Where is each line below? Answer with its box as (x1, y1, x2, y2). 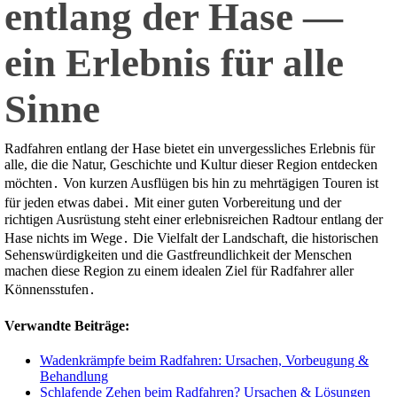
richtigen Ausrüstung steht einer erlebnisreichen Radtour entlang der (4, 212, 383, 228)
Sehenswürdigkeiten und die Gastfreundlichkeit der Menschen (4, 247, 352, 263)
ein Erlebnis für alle (4, 41, 344, 86)
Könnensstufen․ (4, 282, 96, 298)
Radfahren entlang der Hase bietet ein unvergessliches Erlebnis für (4, 141, 375, 157)
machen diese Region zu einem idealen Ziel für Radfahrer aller (4, 263, 354, 279)
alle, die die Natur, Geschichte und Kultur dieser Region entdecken (4, 157, 378, 173)
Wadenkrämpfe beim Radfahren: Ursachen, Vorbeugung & (40, 352, 369, 368)
